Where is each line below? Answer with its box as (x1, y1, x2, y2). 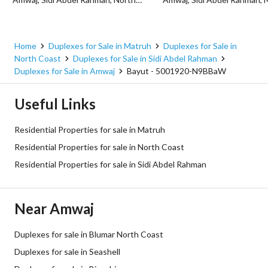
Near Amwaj (14, 200, 94, 217)
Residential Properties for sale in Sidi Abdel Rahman (14, 159, 206, 169)
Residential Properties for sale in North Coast (14, 142, 184, 152)
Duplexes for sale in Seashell (14, 246, 120, 257)
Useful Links (14, 95, 96, 112)
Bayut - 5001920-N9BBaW (127, 66, 226, 76)
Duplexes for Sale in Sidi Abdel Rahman (73, 53, 217, 63)
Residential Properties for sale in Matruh (14, 124, 165, 135)
